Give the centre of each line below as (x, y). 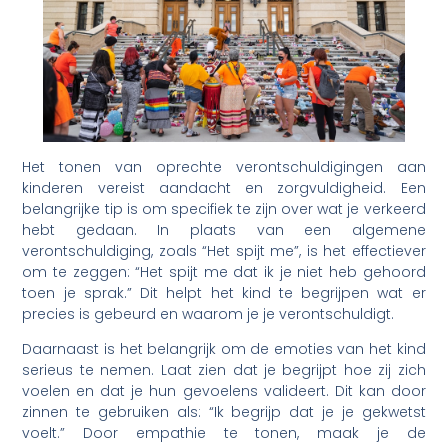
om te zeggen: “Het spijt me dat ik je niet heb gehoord (224, 271)
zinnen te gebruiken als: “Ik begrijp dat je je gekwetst (224, 412)
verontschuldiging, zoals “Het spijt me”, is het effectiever (224, 250)
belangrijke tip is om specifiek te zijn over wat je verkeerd (224, 208)
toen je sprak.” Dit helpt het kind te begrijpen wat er (224, 292)
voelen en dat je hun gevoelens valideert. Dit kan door (224, 391)
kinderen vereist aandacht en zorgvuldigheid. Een (224, 187)
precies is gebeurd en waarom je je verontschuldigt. (208, 313)
